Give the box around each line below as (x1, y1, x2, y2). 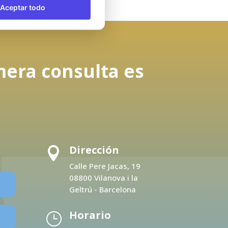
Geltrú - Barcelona (69, 184, 136, 194)
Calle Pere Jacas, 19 (69, 160, 141, 171)
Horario (69, 208, 111, 222)
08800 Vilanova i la (69, 172, 138, 183)
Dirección (69, 142, 120, 157)
